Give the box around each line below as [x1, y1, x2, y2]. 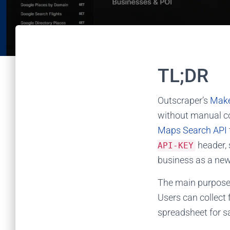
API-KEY [158, 141, 194, 150]
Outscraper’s [158, 95, 208, 106]
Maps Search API [158, 125, 227, 136]
